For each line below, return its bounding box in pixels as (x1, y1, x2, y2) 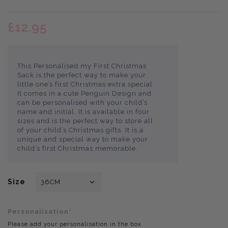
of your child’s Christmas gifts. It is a (17, 126, 144, 134)
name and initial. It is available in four (17, 108, 150, 116)
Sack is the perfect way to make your (17, 71, 146, 79)
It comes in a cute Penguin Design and (17, 90, 152, 98)
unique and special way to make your (17, 135, 148, 144)
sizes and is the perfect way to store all (17, 117, 153, 125)
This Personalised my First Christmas (17, 62, 147, 70)
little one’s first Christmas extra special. (17, 80, 155, 89)
